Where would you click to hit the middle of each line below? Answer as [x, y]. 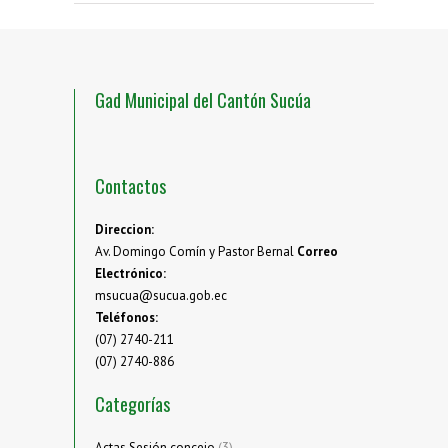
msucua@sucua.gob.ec [161, 296]
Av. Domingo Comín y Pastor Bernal [196, 252]
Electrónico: [130, 274]
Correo [317, 252]
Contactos [130, 186]
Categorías [132, 404]
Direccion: [124, 230]
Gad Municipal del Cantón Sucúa [203, 100]
